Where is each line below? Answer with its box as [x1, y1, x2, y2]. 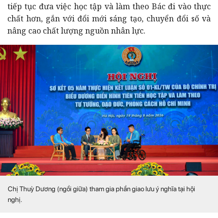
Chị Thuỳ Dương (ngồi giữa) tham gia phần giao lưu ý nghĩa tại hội [8, 184, 195, 193]
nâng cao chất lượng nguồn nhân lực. [7, 25, 145, 36]
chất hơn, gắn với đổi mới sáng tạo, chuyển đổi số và [7, 13, 211, 24]
